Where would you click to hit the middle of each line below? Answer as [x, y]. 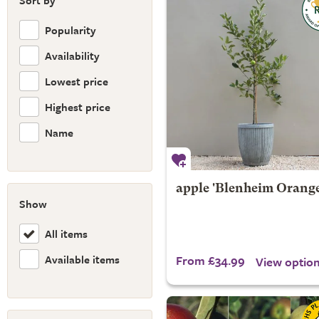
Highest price [78, 106]
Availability [72, 55]
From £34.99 [210, 260]
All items [66, 233]
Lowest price [77, 81]
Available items [82, 259]
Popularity [70, 30]
